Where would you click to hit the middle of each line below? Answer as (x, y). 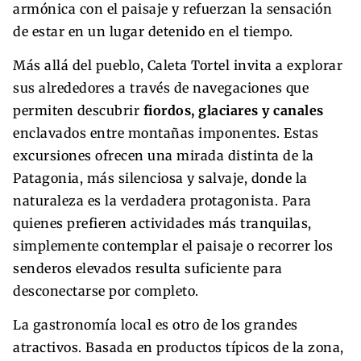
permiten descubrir (78, 110)
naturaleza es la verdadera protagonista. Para (162, 200)
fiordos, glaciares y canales (233, 110)
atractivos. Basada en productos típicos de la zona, (178, 347)
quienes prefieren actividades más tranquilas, (162, 223)
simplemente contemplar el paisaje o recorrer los (173, 245)
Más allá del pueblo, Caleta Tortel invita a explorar (178, 65)
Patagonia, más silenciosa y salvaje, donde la (160, 178)
